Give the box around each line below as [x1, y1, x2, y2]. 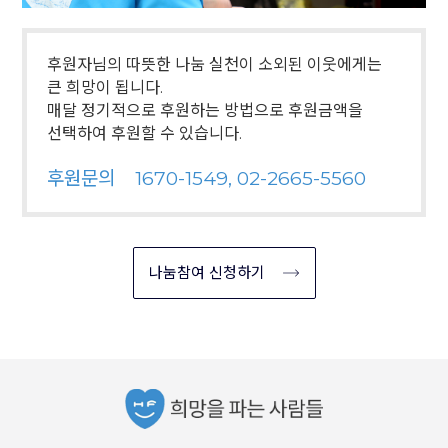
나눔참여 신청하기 [148, 263, 265, 282]
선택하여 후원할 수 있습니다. [47, 124, 243, 143]
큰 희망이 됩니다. [47, 78, 164, 97]
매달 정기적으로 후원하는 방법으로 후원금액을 [47, 101, 364, 120]
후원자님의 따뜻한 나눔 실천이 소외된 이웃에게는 [47, 55, 383, 74]
